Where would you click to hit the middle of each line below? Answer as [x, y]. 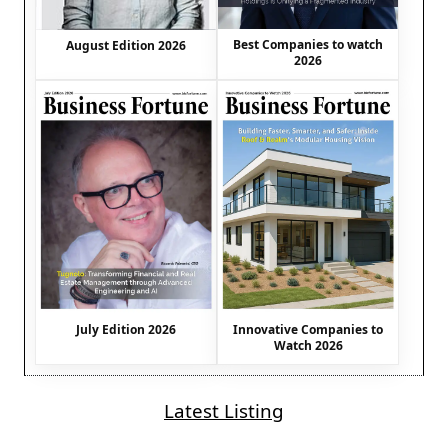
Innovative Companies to [308, 330]
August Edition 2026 [126, 45]
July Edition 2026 [126, 330]
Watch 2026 [308, 346]
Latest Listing [224, 411]
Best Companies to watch [308, 45]
